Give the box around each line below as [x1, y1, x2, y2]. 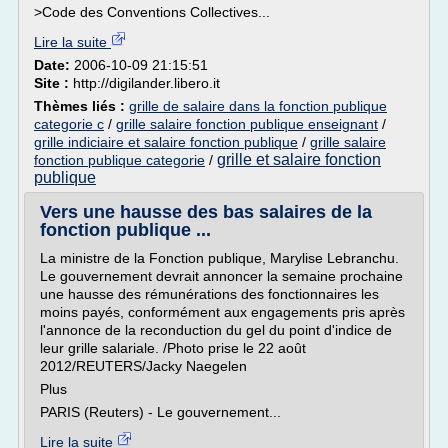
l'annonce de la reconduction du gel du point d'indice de [40, 322, 392, 338]
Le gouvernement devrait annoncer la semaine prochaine [40, 268, 403, 284]
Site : [34, 75, 73, 91]
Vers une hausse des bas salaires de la [40, 202, 372, 222]
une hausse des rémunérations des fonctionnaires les [40, 286, 379, 302]
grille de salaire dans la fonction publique [129, 98, 387, 114]
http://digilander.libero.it [73, 75, 220, 91]
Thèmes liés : [34, 98, 129, 114]
